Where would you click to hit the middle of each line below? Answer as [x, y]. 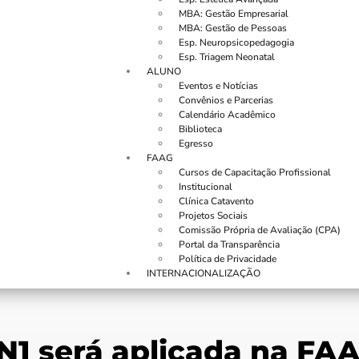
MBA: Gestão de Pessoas [233, 28]
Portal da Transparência [229, 244]
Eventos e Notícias [218, 86]
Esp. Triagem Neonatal [227, 57]
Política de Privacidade [228, 259]
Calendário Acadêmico [227, 115]
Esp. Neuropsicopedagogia [236, 42]
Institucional [206, 187]
